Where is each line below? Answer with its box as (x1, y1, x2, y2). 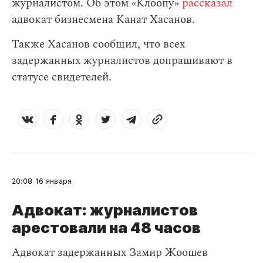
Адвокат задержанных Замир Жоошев (12, 244, 208, 262)
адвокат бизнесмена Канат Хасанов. (12, 11, 195, 29)
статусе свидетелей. (12, 69, 112, 86)
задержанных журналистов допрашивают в (12, 52, 232, 70)
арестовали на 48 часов (12, 218, 201, 237)
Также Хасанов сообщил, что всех (12, 36, 185, 53)
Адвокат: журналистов (12, 201, 198, 220)
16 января (35, 177, 72, 186)
